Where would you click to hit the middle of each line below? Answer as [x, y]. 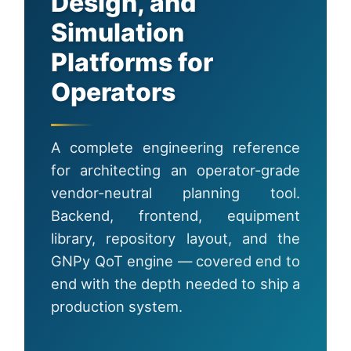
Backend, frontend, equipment [175, 216]
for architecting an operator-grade [175, 170]
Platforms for [132, 63]
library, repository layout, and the [175, 239]
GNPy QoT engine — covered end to [175, 261]
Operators [114, 92]
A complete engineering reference [175, 148]
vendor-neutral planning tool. [175, 193]
